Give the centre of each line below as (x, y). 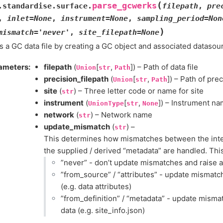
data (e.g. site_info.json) (103, 210)
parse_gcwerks (124, 6)
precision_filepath (76, 79)
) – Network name (121, 114)
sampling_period (170, 19)
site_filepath (108, 33)
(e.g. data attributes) (96, 186)
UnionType (106, 103)
